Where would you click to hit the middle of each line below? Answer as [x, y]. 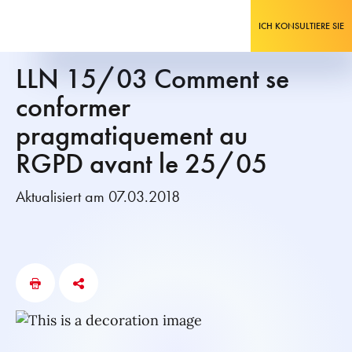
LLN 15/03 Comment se [152, 79]
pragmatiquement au [132, 135]
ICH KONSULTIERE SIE [301, 26]
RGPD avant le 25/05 [141, 163]
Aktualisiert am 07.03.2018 [98, 196]
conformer [73, 107]
